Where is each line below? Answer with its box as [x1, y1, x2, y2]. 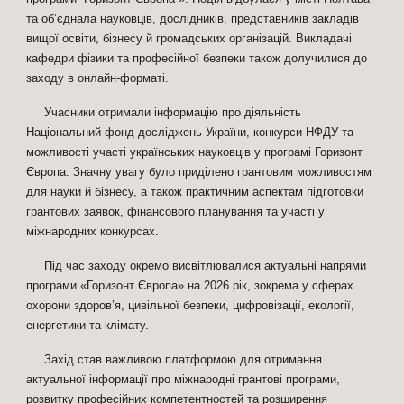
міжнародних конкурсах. [26, 225, 160, 238]
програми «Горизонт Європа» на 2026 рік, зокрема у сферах [26, 279, 354, 292]
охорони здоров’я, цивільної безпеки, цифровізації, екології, [26, 298, 355, 312]
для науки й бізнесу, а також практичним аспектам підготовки [26, 185, 364, 198]
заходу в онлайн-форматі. [26, 71, 170, 85]
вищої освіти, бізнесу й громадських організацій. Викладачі [26, 32, 353, 45]
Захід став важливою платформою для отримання [44, 353, 323, 366]
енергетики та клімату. [26, 318, 150, 332]
